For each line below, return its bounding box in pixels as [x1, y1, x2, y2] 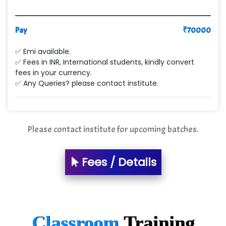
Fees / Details [78, 154, 156, 170]
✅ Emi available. [15, 46, 71, 56]
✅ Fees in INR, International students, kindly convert [15, 56, 194, 67]
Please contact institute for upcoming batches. [27, 123, 199, 135]
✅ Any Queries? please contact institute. [15, 78, 158, 88]
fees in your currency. [15, 67, 92, 78]
